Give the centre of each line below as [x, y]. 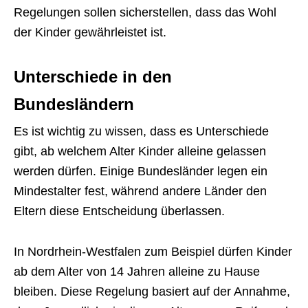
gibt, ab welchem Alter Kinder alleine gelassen [140, 151]
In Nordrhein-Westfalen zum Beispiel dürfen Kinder [153, 252]
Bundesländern [74, 104]
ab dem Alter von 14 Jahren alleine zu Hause [137, 272]
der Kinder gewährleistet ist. [90, 32]
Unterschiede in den [93, 77]
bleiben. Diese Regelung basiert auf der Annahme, [152, 291]
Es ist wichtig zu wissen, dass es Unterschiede [141, 131]
